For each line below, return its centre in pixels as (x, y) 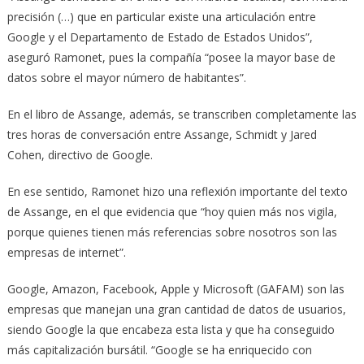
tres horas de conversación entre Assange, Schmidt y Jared (162, 134)
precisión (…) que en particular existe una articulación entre (161, 16)
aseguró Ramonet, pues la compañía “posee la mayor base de (171, 57)
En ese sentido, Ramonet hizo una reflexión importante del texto (177, 191)
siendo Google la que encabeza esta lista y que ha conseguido (171, 329)
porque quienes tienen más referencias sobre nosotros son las (172, 232)
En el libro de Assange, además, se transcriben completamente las (182, 114)
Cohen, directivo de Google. (80, 154)
